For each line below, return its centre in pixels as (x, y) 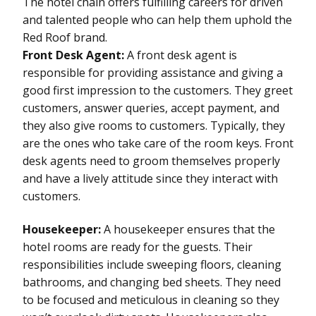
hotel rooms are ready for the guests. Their (138, 247)
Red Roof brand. (65, 37)
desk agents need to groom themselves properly (151, 160)
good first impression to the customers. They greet (158, 90)
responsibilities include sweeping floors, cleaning (152, 264)
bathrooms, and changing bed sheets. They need (152, 282)
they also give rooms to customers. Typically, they (154, 125)
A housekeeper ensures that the (189, 229)
